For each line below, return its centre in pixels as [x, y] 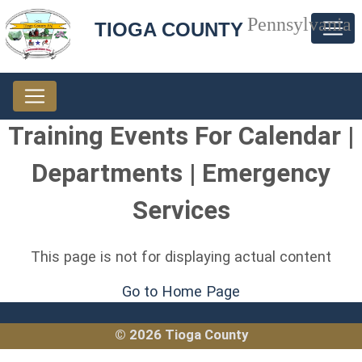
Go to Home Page [181, 291]
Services [181, 210]
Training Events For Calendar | [181, 136]
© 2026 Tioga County [181, 335]
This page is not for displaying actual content [181, 257]
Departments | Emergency [181, 173]
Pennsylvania [299, 24]
